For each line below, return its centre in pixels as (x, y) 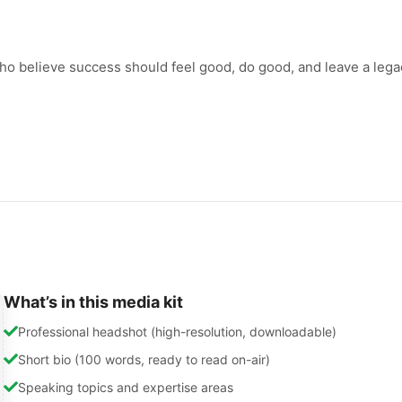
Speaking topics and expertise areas (126, 387)
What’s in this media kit (93, 301)
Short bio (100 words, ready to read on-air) (144, 359)
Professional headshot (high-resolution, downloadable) (177, 331)
